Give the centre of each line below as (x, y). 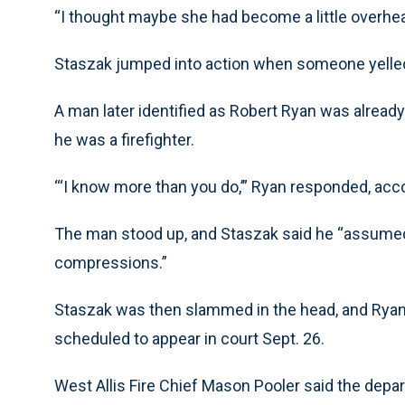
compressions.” (111, 263)
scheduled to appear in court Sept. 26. (189, 339)
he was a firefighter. (124, 140)
